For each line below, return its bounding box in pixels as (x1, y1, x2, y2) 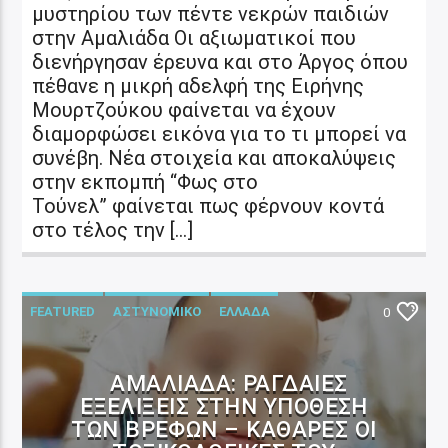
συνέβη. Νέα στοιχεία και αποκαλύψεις (32, 145, 397, 170)
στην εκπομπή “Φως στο (32, 169, 259, 194)
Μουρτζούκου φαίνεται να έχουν (32, 97, 337, 122)
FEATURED (30, 303, 96, 319)
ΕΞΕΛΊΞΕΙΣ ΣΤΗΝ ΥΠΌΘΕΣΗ (80, 392, 368, 419)
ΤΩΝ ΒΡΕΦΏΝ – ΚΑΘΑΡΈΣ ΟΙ (71, 415, 377, 442)
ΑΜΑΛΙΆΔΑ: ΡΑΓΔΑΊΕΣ (110, 369, 348, 396)
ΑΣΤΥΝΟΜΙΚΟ (113, 303, 202, 319)
